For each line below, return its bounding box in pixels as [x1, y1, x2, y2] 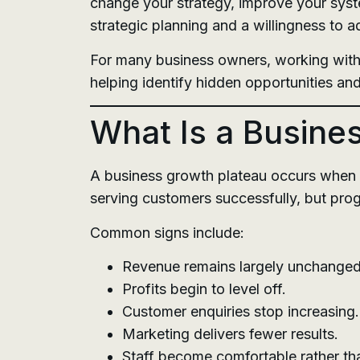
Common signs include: [90, 223, 244, 241]
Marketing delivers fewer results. [122, 325, 338, 342]
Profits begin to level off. [122, 280, 286, 297]
